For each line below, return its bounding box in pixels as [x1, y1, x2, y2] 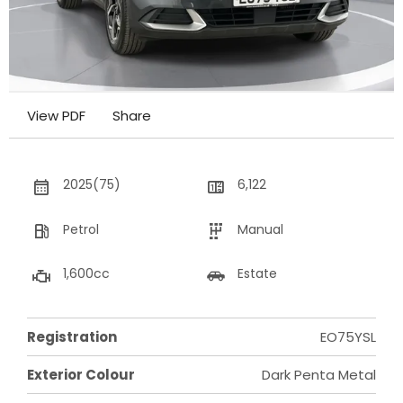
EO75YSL [320, 327, 376, 346]
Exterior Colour [27, 364, 135, 384]
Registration [27, 327, 117, 346]
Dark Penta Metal [262, 364, 376, 384]
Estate [237, 264, 277, 283]
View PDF [27, 106, 85, 126]
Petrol [63, 219, 99, 238]
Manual [237, 219, 283, 238]
